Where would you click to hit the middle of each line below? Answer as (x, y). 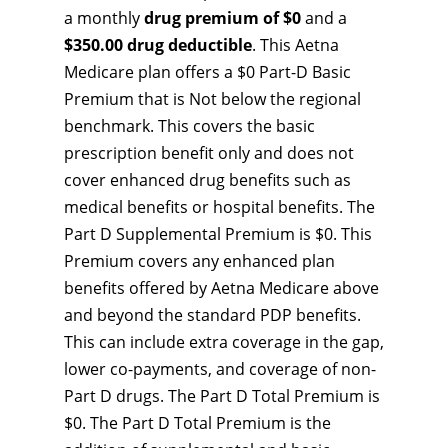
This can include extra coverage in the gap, (224, 342)
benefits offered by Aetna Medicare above (221, 288)
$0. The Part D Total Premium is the (197, 423)
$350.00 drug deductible (158, 45)
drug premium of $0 (222, 18)
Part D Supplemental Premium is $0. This (218, 234)
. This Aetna (295, 45)
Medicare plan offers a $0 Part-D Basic (207, 72)
